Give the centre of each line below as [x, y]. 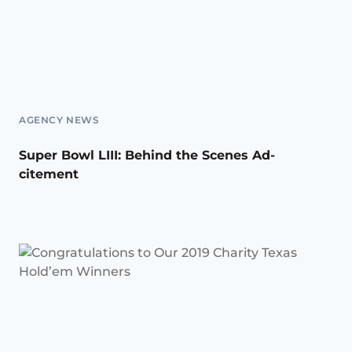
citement [49, 174]
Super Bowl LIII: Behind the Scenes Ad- [147, 156]
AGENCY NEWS [59, 120]
